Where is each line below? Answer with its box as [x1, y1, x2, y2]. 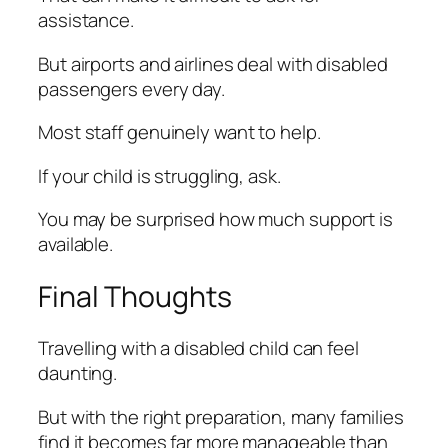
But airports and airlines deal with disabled [38, 50, 388, 77]
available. [38, 231, 114, 258]
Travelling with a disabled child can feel [38, 335, 359, 362]
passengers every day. [38, 75, 225, 102]
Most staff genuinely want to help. [38, 119, 321, 146]
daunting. [38, 360, 118, 387]
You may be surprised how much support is [38, 206, 393, 233]
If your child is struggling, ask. [38, 162, 281, 189]
